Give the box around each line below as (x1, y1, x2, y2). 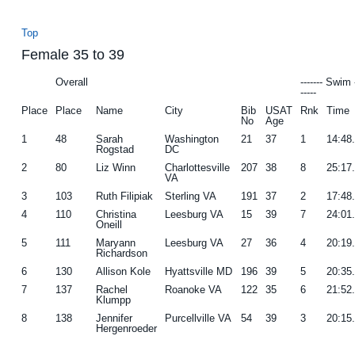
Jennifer (96, 311, 133, 324)
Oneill (96, 218, 123, 231)
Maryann (96, 236, 136, 249)
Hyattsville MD (165, 265, 233, 277)
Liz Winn (96, 161, 136, 174)
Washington (165, 132, 219, 145)
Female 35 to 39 (21, 46, 125, 63)
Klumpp (96, 293, 132, 306)
